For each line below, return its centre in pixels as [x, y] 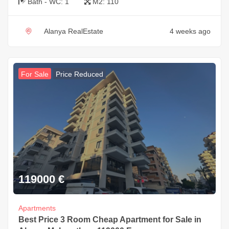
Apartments [37, 208]
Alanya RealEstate [74, 31]
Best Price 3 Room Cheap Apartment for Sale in [110, 219]
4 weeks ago [190, 31]
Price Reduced [79, 74]
